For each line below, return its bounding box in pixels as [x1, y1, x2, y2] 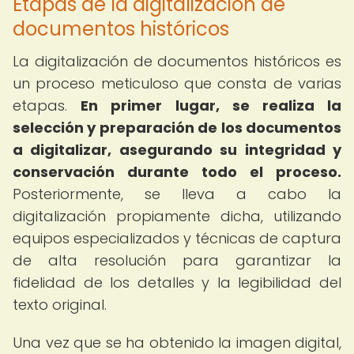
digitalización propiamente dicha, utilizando [13, 206, 341, 226]
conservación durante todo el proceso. [13, 162, 341, 182]
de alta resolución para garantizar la [13, 250, 341, 270]
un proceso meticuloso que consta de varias [13, 73, 341, 93]
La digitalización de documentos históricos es [13, 51, 341, 71]
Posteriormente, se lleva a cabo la [13, 184, 341, 204]
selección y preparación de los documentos [13, 118, 341, 137]
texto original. [13, 295, 107, 314]
